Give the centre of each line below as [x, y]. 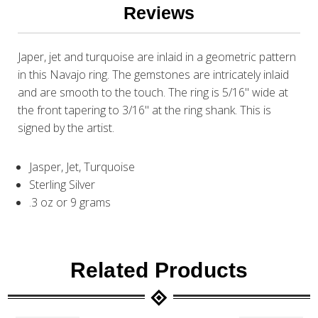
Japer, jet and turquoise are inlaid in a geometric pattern [157, 57]
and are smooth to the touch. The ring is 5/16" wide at [153, 93]
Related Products [159, 270]
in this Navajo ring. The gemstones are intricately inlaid [154, 75]
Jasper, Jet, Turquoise [82, 167]
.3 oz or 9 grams [70, 203]
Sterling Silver [62, 185]
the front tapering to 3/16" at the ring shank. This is [145, 110]
